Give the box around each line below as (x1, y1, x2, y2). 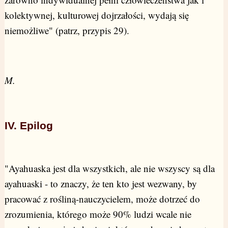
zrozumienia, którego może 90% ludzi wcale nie (4, 208, 191, 221)
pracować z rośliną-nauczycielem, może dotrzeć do (4, 192, 200, 206)
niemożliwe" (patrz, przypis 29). (4, 24, 129, 37)
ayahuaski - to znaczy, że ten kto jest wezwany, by (4, 177, 197, 190)
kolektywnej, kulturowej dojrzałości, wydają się (4, 9, 189, 22)
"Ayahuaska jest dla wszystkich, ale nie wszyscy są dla (4, 162, 215, 175)
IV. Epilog (4, 120, 53, 132)
